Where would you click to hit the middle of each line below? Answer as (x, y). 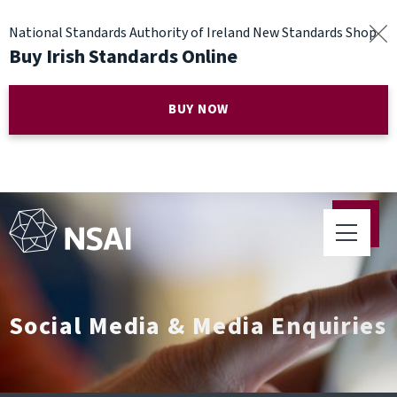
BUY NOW (198, 109)
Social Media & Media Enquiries (198, 326)
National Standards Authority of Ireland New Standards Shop (193, 33)
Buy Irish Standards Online (123, 57)
